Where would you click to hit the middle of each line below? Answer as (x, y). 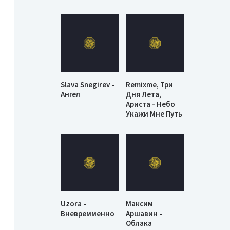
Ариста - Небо (151, 104)
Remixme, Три (150, 84)
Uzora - (73, 204)
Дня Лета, (144, 94)
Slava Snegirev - (88, 84)
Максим (140, 204)
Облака (139, 223)
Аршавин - (144, 214)
